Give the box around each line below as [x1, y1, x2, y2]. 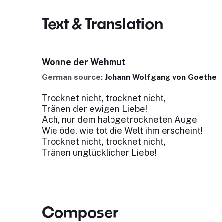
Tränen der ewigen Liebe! [41, 104, 147, 114]
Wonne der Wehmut [41, 57, 126, 67]
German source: [41, 72, 105, 82]
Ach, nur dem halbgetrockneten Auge [41, 114, 199, 125]
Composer [41, 203, 119, 221]
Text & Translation [41, 14, 163, 32]
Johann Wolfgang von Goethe [104, 72, 217, 82]
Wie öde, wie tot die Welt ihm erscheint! [41, 125, 205, 136]
